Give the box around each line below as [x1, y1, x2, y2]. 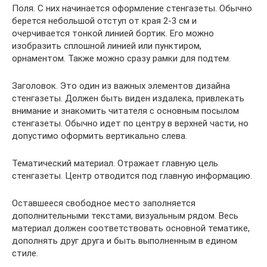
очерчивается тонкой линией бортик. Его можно [12, 27, 214, 39]
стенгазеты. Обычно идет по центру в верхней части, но [12, 117, 249, 129]
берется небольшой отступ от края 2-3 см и [12, 15, 197, 26]
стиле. [12, 247, 38, 259]
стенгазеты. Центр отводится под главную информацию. [12, 170, 252, 181]
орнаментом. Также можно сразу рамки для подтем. [12, 52, 231, 64]
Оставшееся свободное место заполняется [12, 197, 195, 209]
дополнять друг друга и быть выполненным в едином [12, 235, 237, 246]
